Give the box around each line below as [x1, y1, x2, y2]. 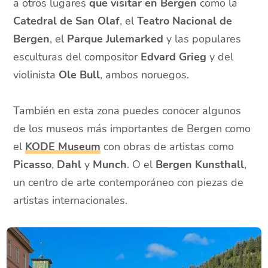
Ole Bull [59, 68, 100, 83]
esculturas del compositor [13, 50, 141, 65]
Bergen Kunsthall [156, 157, 245, 172]
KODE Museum [25, 139, 101, 154]
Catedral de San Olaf [13, 14, 120, 29]
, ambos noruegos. [100, 68, 190, 83]
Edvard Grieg [141, 50, 207, 65]
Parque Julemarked [67, 32, 164, 47]
